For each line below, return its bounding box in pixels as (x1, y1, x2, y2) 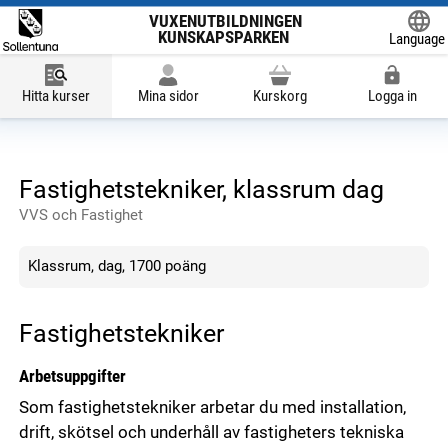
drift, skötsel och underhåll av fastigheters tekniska (18, 423, 404, 443)
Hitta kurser (22, 88, 90, 106)
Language (388, 30, 445, 48)
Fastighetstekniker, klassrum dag (18, 175, 384, 205)
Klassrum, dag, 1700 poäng (28, 258, 207, 276)
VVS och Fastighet (18, 207, 143, 225)
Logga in (367, 88, 417, 106)
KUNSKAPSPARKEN (158, 28, 290, 48)
